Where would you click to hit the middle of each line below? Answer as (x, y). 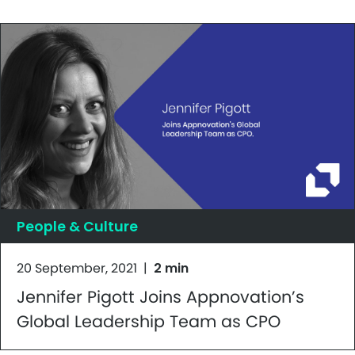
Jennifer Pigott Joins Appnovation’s (160, 296)
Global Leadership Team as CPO (149, 321)
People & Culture (77, 226)
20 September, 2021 (77, 268)
